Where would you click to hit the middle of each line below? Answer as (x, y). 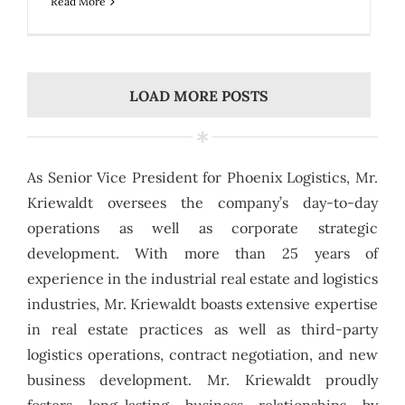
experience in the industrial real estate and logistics (202, 278)
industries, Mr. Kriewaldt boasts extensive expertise (202, 303)
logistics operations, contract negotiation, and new (202, 354)
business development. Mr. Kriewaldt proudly (202, 379)
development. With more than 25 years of (202, 253)
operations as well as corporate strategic (202, 227)
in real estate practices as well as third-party (202, 329)
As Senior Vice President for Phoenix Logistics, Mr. (202, 177)
